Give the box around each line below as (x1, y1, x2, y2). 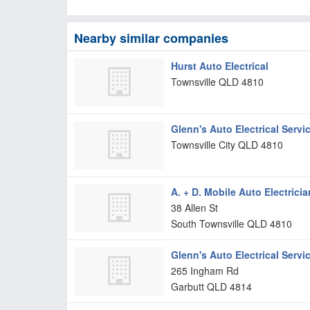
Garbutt (171, 280, 204, 294)
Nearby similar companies (74, 29, 228, 48)
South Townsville (171, 217, 244, 231)
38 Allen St (171, 201, 218, 215)
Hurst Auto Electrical (171, 59, 268, 73)
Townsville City (171, 138, 235, 152)
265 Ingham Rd (171, 264, 239, 278)
